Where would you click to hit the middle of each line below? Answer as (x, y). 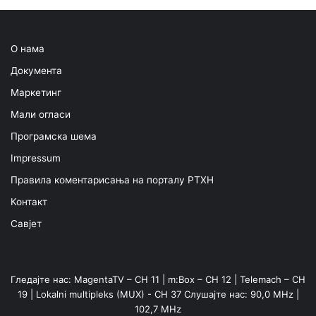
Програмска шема (54, 136)
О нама (28, 48)
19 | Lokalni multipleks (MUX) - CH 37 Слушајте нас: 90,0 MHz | (158, 294)
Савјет (26, 223)
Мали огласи (41, 114)
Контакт (29, 201)
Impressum (36, 158)
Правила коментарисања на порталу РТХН (112, 180)
